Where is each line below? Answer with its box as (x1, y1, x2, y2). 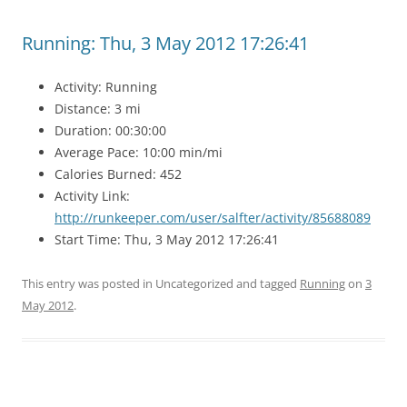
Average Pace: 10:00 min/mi (55, 144, 223, 161)
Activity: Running (55, 78, 157, 95)
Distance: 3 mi (55, 100, 141, 117)
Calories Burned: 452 (55, 165, 182, 183)
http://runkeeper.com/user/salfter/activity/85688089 (55, 209, 371, 226)
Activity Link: (55, 187, 130, 204)
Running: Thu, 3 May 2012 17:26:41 (22, 31, 309, 55)
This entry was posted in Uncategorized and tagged (22, 275, 300, 292)
